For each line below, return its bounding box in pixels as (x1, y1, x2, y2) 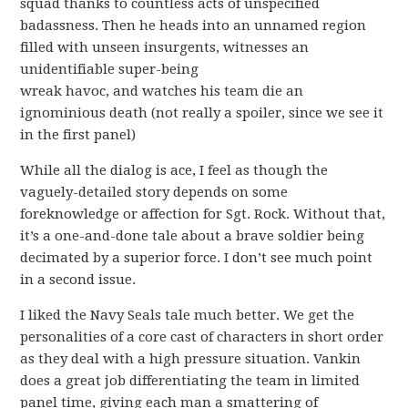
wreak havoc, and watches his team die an (20, 83, 304, 99)
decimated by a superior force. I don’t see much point (20, 250, 373, 266)
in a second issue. (20, 271, 137, 288)
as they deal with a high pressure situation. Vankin (20, 351, 362, 367)
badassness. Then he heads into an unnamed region (20, 17, 367, 34)
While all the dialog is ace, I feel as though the (20, 162, 329, 178)
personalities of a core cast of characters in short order (20, 329, 384, 345)
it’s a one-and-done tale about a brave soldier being (20, 228, 365, 244)
